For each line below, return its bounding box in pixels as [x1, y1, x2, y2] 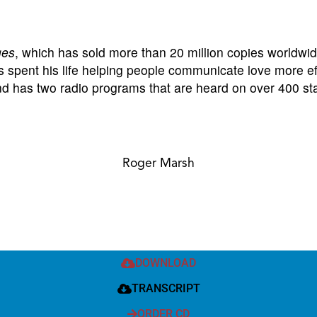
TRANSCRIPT [131, 281, 200, 295]
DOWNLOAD [135, 255, 196, 270]
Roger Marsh [122, 154, 195, 171]
